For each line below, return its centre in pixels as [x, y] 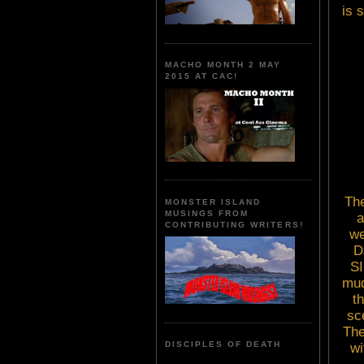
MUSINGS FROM [207, 213]
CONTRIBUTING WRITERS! [234, 224]
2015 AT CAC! [202, 76]
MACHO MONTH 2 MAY [223, 65]
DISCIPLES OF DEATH [223, 344]
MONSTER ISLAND [213, 201]
